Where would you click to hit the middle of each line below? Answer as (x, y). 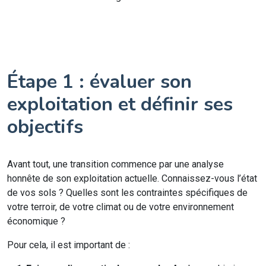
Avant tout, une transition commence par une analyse (115, 164)
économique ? (36, 221)
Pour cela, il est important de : (69, 245)
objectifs (45, 127)
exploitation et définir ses (120, 104)
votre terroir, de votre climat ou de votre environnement (121, 207)
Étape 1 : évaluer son (99, 82)
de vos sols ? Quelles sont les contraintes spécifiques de (127, 193)
